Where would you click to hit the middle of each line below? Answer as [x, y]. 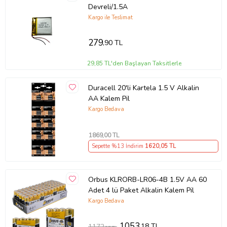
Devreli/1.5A [108, 7]
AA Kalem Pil [109, 98]
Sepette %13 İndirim [118, 146]
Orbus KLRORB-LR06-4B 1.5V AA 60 [147, 179]
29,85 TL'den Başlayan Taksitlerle [135, 64]
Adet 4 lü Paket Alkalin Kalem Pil [141, 190]
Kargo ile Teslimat [110, 17]
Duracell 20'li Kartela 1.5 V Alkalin [143, 88]
